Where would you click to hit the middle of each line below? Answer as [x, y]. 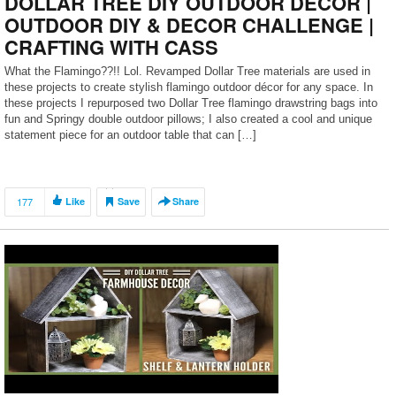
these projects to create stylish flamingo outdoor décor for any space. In [189, 87]
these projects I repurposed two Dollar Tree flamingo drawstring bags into [191, 103]
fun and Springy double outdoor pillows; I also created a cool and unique [188, 119]
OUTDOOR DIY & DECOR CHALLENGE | [189, 25]
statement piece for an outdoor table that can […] [130, 135]
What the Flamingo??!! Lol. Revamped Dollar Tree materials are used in [187, 71]
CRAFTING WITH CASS [111, 47]
